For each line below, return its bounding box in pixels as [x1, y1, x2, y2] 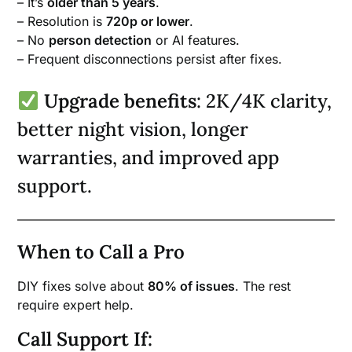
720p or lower [106, 13, 190, 30]
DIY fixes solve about [17, 278, 148, 295]
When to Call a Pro [17, 240, 185, 265]
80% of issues [148, 278, 236, 295]
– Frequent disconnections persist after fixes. [17, 51, 283, 68]
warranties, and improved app [17, 145, 280, 170]
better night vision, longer [17, 117, 249, 142]
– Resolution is [17, 13, 107, 30]
